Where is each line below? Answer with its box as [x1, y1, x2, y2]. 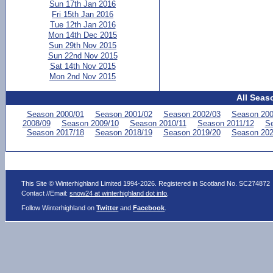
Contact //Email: [21, 190, 70, 197]
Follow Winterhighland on [21, 204, 97, 211]
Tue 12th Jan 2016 [49, 20, 116, 29]
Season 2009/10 [61, 119, 119, 128]
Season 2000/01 [26, 110, 84, 119]
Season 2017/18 [26, 128, 84, 137]
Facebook [133, 204, 165, 211]
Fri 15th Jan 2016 [52, 10, 113, 19]
